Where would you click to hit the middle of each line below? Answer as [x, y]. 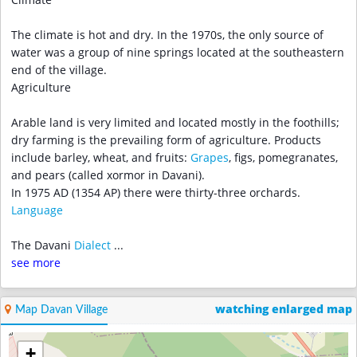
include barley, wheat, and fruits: [101, 158]
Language [37, 211]
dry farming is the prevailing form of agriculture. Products [166, 141]
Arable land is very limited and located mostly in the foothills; [175, 123]
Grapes [210, 158]
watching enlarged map [284, 310]
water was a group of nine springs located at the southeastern [178, 53]
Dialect [92, 246]
